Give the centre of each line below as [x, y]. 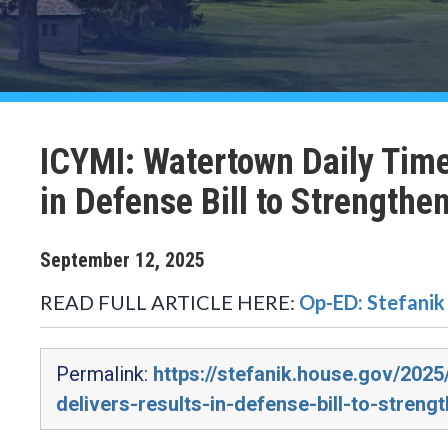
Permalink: [104, 373]
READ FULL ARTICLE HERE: [169, 301]
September [85, 259]
